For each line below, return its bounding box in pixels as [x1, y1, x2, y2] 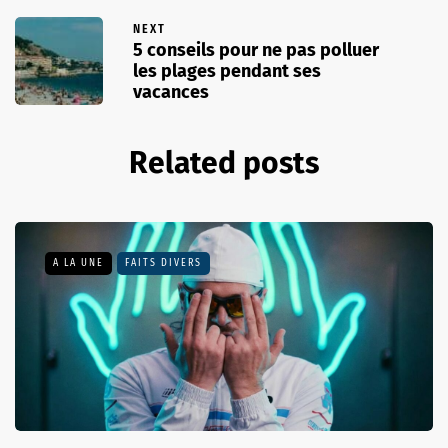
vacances [133, 80, 209, 103]
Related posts [129, 144, 319, 181]
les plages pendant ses [133, 59, 321, 82]
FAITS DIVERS [125, 256, 202, 269]
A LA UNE [53, 256, 104, 269]
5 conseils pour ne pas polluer [133, 38, 379, 61]
